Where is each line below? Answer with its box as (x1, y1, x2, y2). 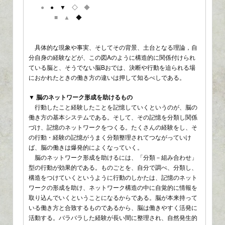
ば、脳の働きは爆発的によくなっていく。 (29, 142, 143, 151)
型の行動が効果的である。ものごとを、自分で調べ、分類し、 (29, 162, 197, 171)
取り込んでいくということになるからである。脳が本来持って (29, 192, 197, 201)
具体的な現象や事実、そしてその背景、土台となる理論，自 (29, 42, 197, 51)
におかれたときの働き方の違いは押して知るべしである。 (29, 72, 185, 81)
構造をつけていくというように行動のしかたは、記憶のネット (29, 172, 197, 181)
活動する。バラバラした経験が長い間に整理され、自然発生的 (29, 212, 197, 221)
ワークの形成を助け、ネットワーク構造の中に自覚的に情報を (29, 182, 197, 191)
